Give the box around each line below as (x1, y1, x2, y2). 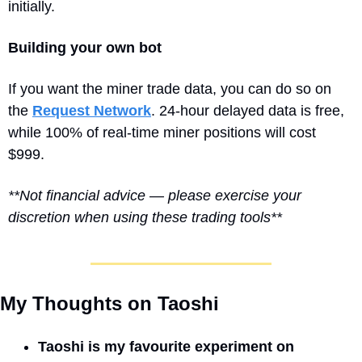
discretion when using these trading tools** (8, 208, 282, 225)
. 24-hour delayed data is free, (151, 102, 344, 119)
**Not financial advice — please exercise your (8, 187, 301, 204)
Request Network (32, 102, 151, 119)
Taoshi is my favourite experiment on (38, 338, 294, 355)
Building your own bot (8, 39, 162, 56)
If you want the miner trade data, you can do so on (8, 80, 331, 97)
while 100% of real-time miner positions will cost (8, 124, 316, 141)
